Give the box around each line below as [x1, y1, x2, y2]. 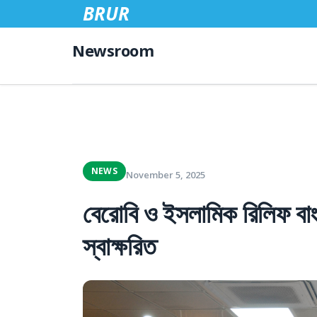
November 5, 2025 [125, 168, 205, 181]
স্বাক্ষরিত [83, 229, 156, 265]
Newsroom [72, 40, 154, 61]
